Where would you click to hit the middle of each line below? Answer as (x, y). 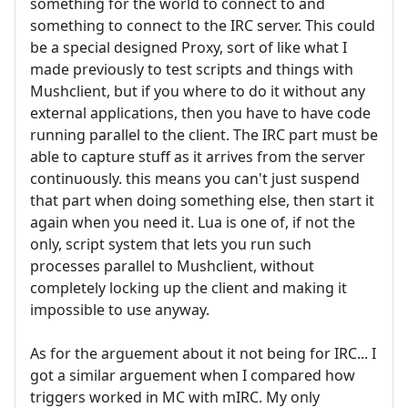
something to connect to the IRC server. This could (203, 25)
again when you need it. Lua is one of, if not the (193, 222)
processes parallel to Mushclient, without (172, 265)
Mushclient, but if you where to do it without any (198, 91)
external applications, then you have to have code (200, 112)
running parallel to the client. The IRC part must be (204, 134)
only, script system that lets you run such (171, 244)
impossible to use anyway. (120, 309)
